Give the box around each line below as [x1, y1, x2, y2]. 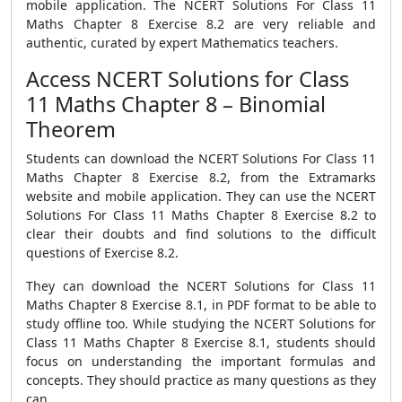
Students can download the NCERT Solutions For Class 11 [26, 150, 376, 167]
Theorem [26, 115, 116, 144]
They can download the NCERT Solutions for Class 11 [26, 277, 376, 294]
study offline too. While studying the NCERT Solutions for [26, 315, 376, 332]
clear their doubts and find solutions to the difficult [26, 225, 376, 242]
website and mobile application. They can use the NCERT [26, 188, 376, 205]
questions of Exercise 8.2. [26, 244, 179, 261]
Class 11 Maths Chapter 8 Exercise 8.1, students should [26, 334, 376, 351]
